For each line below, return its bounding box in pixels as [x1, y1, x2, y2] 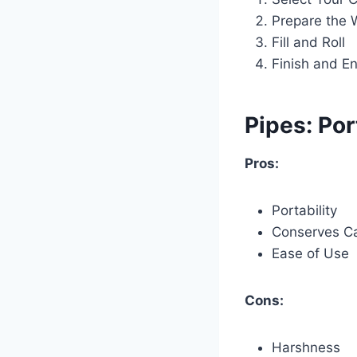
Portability [272, 202, 337, 218]
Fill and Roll [272, 33, 345, 50]
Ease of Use [272, 245, 349, 261]
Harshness [272, 339, 340, 355]
